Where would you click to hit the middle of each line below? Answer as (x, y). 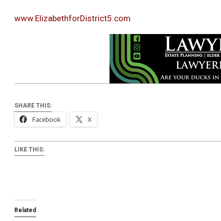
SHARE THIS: (33, 106)
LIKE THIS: (29, 150)
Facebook (46, 120)
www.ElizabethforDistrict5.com (73, 18)
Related (25, 210)
